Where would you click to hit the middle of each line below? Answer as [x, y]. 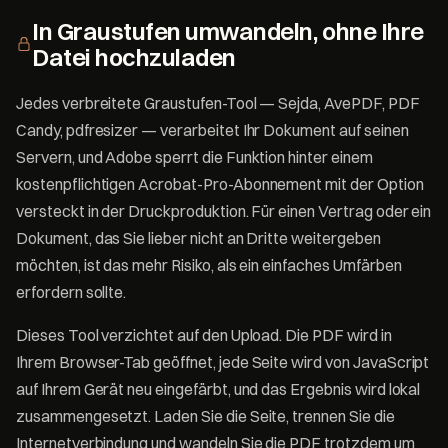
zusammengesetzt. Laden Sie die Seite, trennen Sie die [205, 415]
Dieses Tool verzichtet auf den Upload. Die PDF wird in [204, 334]
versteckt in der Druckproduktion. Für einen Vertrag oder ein [224, 210]
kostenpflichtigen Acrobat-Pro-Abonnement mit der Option [220, 183]
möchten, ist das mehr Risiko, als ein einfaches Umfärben [209, 264]
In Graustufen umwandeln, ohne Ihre [228, 30]
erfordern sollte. [71, 291]
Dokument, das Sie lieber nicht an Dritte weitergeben [198, 237]
